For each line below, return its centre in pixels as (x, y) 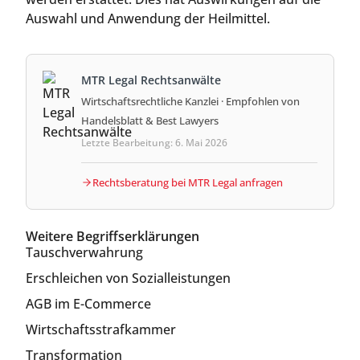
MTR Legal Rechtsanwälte (151, 80)
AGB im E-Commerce (88, 303)
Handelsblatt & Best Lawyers (150, 120)
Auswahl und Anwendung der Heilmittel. (148, 18)
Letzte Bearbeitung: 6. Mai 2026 (154, 142)
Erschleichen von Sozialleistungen (128, 278)
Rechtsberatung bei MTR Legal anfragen (188, 182)
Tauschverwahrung (84, 252)
